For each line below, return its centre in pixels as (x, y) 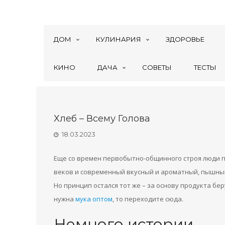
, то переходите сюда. (148, 199)
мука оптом (94, 199)
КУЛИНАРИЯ (119, 39)
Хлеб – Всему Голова (102, 119)
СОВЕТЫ (157, 67)
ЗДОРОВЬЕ (185, 39)
